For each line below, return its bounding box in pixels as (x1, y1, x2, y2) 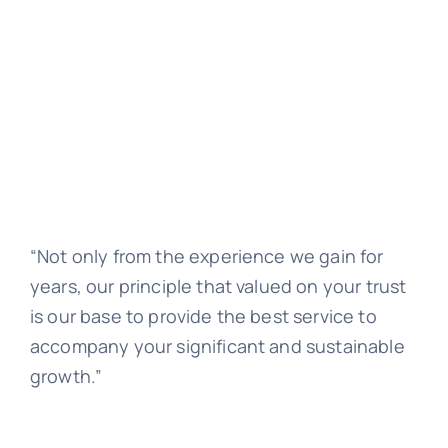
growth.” (29, 363, 103, 388)
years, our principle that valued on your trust (29, 273, 407, 298)
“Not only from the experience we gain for (29, 243, 384, 268)
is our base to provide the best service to (29, 303, 377, 328)
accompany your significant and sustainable (29, 333, 405, 358)
